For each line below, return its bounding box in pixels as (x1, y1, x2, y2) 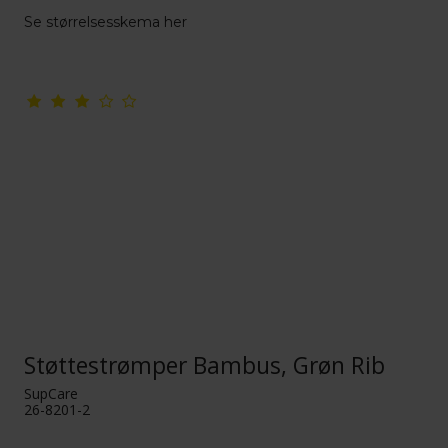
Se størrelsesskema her (24, 12, 188, 31)
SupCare (24, 384, 79, 404)
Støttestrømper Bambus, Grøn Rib (24, 349, 386, 381)
